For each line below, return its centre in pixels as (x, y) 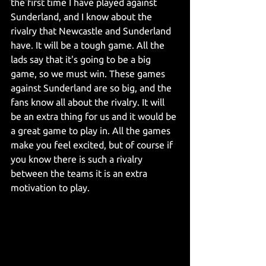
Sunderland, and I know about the (83, 17)
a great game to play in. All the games (92, 131)
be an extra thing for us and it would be (95, 116)
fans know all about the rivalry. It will (89, 102)
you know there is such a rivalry (78, 159)
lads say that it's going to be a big (82, 59)
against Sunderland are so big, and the (92, 88)
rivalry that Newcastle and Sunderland (92, 31)
